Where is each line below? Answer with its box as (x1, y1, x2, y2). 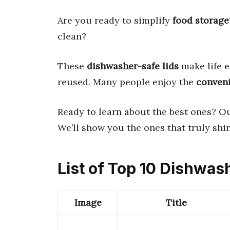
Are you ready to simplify (57, 14, 172, 26)
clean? (57, 30, 86, 42)
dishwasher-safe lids (87, 60, 179, 72)
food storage (172, 14, 229, 26)
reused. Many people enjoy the (57, 75, 196, 88)
